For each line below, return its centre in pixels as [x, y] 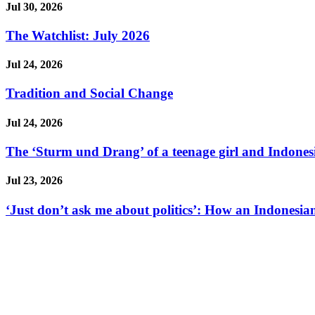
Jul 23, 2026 [34, 181]
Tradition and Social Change [89, 94]
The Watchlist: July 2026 [78, 35]
